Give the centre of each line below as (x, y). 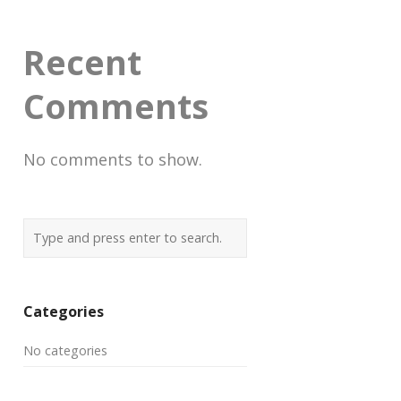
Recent (82, 62)
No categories (65, 350)
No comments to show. (113, 159)
